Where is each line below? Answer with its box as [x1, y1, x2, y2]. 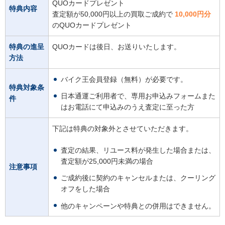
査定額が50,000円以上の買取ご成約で [52, 10, 175, 19]
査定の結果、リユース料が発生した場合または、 [60, 146, 215, 155]
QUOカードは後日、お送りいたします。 [52, 43, 181, 51]
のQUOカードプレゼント [52, 21, 132, 30]
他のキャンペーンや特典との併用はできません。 [60, 201, 215, 210]
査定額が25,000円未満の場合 [60, 157, 153, 166]
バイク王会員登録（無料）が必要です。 [60, 75, 187, 84]
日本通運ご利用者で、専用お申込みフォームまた [60, 92, 215, 100]
